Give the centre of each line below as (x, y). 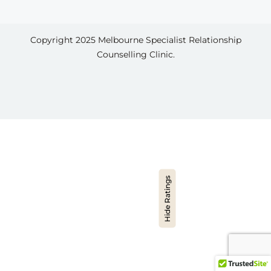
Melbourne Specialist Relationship (169, 40)
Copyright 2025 (64, 40)
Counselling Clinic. (135, 55)
